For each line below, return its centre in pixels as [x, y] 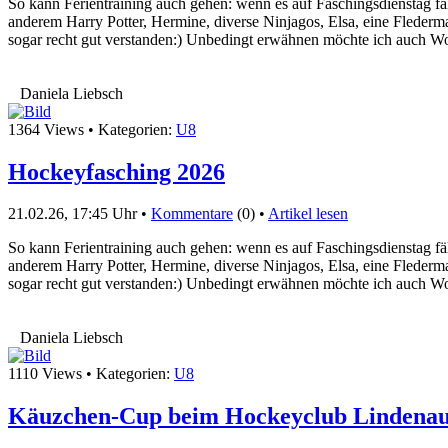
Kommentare [192, 214]
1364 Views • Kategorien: [92, 129]
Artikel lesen [308, 214]
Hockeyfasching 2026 [116, 171]
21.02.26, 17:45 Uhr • [79, 214]
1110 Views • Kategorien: [91, 374]
